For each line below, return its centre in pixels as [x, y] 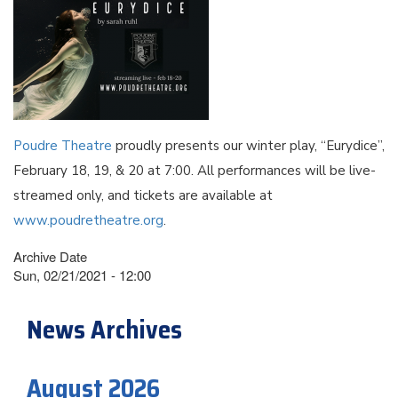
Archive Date [50, 256]
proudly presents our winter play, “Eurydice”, [250, 145]
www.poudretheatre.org [88, 220]
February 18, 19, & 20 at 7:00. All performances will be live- [195, 170]
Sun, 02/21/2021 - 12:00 [82, 275]
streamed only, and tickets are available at [143, 195]
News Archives [104, 329]
